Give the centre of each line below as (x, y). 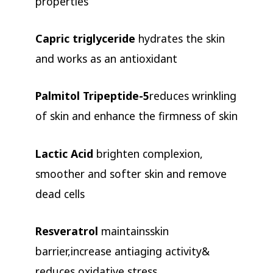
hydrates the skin (180, 39)
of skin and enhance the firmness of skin (136, 116)
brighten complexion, (149, 153)
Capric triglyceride (85, 39)
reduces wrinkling (193, 96)
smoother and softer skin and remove (131, 173)
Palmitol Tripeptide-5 (92, 96)
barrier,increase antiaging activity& (122, 251)
